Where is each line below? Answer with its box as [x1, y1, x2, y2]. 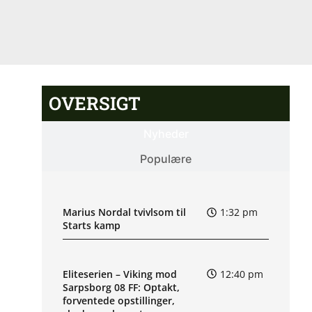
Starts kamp [63, 219, 120, 233]
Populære [140, 152, 192, 166]
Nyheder [143, 127, 189, 141]
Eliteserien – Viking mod [63, 267, 177, 281]
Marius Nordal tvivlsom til [63, 205, 186, 219]
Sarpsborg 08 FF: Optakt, [63, 280, 180, 294]
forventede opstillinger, [63, 293, 175, 307]
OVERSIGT [49, 91, 141, 115]
